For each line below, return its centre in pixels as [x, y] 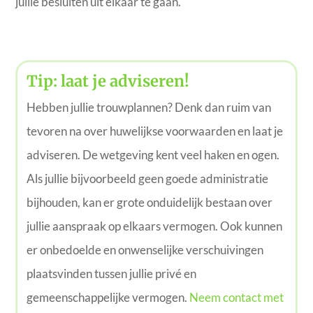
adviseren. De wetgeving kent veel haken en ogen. [153, 155]
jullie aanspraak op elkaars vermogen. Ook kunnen [154, 226]
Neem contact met [236, 298]
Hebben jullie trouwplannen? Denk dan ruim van [148, 108]
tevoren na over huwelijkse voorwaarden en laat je [154, 131]
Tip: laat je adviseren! [108, 81]
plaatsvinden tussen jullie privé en [111, 274]
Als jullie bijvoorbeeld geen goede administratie [147, 179]
